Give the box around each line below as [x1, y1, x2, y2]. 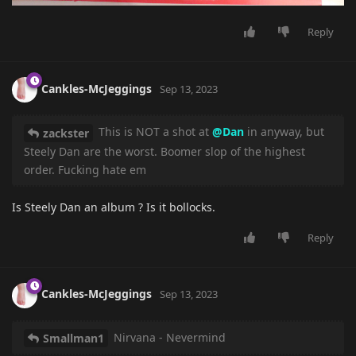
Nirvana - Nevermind [110, 329, 226, 345]
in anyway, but [244, 123, 324, 139]
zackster [43, 125, 89, 141]
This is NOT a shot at [95, 123, 212, 139]
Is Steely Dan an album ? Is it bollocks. [12, 199, 215, 215]
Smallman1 [43, 331, 104, 346]
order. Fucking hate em [24, 161, 146, 177]
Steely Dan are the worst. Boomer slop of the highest [24, 143, 305, 159]
